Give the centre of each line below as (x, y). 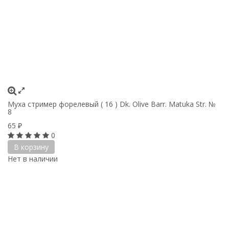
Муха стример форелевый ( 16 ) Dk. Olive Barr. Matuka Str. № (112, 104)
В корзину (31, 147)
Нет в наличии (33, 158)
